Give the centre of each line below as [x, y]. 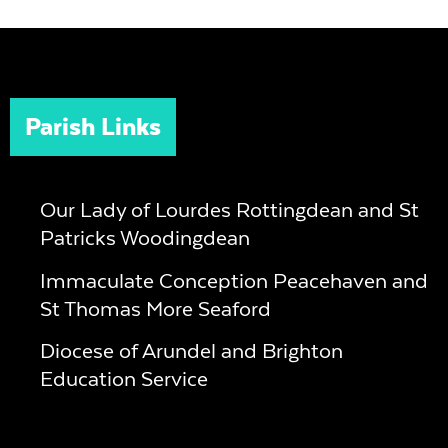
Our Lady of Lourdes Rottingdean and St [229, 210]
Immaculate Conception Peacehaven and [233, 280]
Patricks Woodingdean [144, 238]
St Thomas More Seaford [155, 308]
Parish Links [92, 127]
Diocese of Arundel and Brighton [191, 351]
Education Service [123, 379]
